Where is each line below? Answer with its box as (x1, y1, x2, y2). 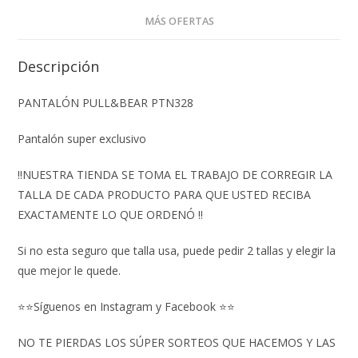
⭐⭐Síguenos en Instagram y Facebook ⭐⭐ (18, 298, 236, 314)
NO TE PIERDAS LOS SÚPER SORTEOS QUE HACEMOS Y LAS (18, 334, 336, 350)
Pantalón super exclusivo (18, 130, 147, 146)
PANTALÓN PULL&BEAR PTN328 (18, 94, 194, 110)
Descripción (18, 56, 100, 76)
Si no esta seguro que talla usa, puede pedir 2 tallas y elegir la (18, 242, 336, 258)
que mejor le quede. (18, 262, 121, 278)
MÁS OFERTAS (144, 14, 214, 28)
